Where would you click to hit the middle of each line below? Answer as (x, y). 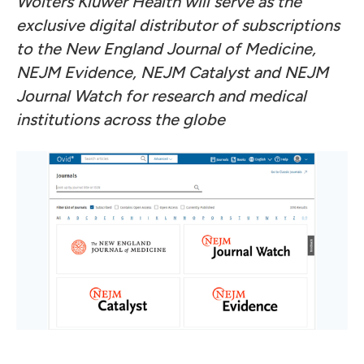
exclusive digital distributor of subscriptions (178, 25)
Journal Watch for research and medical (161, 96)
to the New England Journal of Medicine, (166, 49)
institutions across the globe (121, 119)
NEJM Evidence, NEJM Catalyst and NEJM (172, 72)
